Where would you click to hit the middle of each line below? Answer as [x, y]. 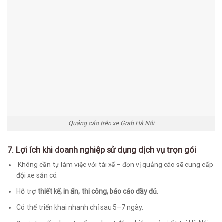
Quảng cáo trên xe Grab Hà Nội [111, 123]
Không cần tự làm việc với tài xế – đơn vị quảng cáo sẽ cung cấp [115, 165]
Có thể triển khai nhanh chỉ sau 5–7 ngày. [80, 207]
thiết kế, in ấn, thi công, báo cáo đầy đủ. [98, 192]
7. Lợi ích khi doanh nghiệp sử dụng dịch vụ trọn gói [102, 149]
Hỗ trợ [27, 192]
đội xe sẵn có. [37, 176]
